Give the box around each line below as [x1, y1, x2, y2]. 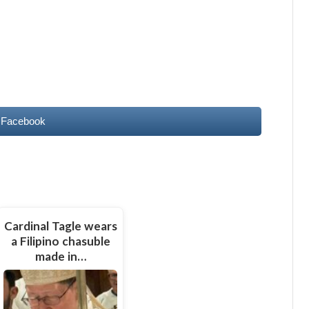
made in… [34, 249, 86, 264]
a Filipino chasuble [10, 234, 110, 249]
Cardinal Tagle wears [3, 219, 117, 234]
